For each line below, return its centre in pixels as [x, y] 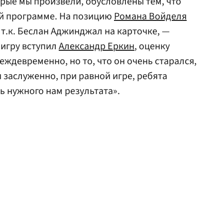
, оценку [152, 46]
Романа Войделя [150, 16]
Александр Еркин [97, 46]
